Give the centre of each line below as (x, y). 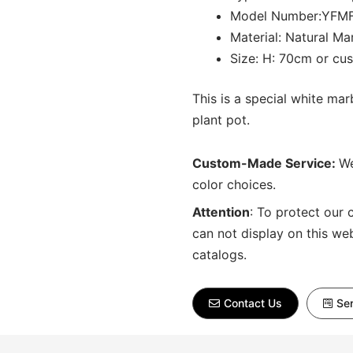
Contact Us (253, 303)
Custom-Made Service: (266, 163)
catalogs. (219, 255)
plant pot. (221, 120)
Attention (221, 212)
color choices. (234, 184)
